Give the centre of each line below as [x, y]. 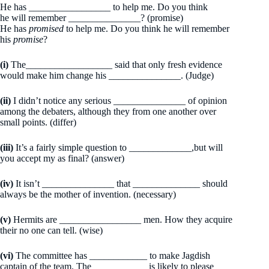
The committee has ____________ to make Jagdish [112, 255]
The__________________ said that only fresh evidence [115, 65]
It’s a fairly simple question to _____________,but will [118, 147]
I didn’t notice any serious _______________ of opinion [119, 101]
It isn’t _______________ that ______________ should [120, 183]
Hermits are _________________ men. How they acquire [122, 219]
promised [46, 29]
